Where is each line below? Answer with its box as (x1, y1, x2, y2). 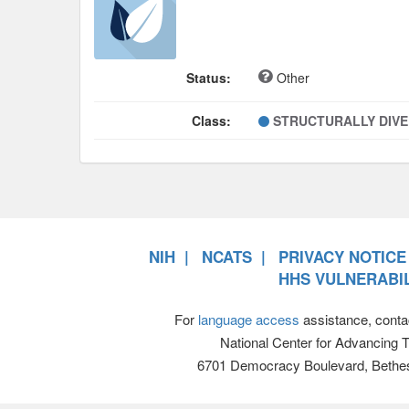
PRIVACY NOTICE (278, 246, 406, 268)
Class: (192, 111, 231, 131)
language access (197, 309, 299, 330)
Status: (186, 68, 231, 88)
